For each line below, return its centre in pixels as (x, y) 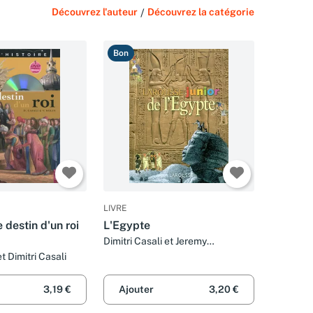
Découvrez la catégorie (201, 12)
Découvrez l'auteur (95, 12)
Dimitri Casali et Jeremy (155, 241)
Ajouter (136, 290)
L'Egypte (127, 225)
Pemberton (128, 254)
